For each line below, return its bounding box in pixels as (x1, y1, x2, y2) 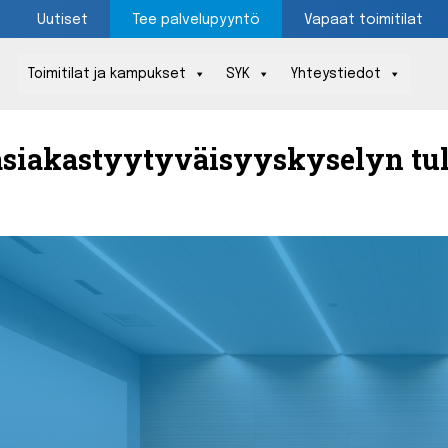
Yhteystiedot (289, 67, 381, 82)
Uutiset (37, 13, 88, 27)
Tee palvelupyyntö (132, 13, 260, 27)
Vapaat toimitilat (304, 13, 423, 27)
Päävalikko (16, 69, 193, 113)
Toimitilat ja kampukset (27, 67, 186, 82)
